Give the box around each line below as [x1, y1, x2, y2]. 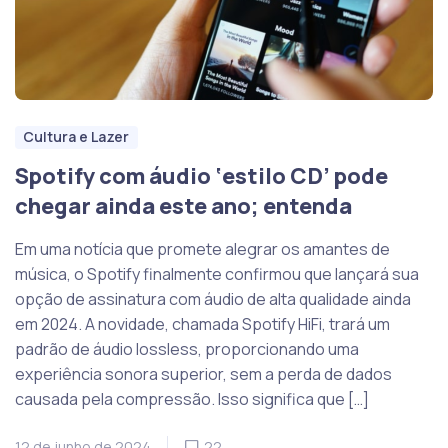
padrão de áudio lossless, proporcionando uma [15, 338, 359, 361]
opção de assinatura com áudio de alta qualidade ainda [15, 288, 411, 311]
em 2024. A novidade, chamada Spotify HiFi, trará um [15, 313, 390, 336]
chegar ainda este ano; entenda [15, 191, 352, 222]
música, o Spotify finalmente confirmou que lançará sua [15, 263, 419, 286]
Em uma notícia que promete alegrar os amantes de [15, 238, 390, 261]
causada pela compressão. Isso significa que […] [15, 388, 369, 411]
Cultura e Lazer [23, 127, 130, 147]
